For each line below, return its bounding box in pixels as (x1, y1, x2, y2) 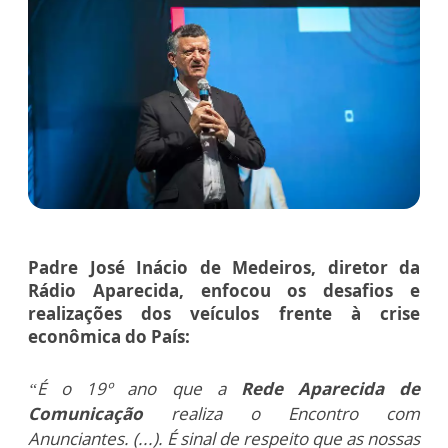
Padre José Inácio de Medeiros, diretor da (28, 255, 420, 279)
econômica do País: (28, 324, 190, 348)
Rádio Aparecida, (28, 278, 184, 302)
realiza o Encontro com (143, 401, 420, 425)
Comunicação (28, 401, 143, 425)
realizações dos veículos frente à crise (28, 301, 420, 325)
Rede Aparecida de (240, 376, 420, 400)
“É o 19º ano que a (28, 376, 241, 400)
